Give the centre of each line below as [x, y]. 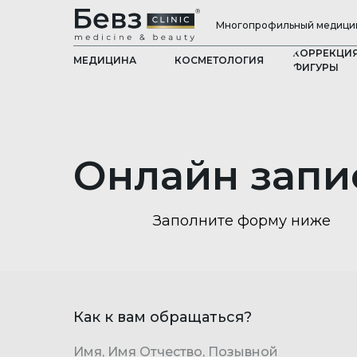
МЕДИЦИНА [105, 60]
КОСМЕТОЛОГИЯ [219, 60]
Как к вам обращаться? [163, 317]
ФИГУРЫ [316, 67]
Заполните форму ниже [242, 221]
